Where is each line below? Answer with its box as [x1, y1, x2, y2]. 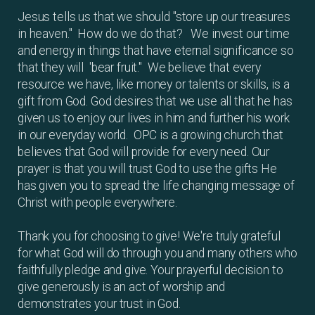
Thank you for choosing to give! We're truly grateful [18, 229, 281, 243]
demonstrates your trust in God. [18, 297, 181, 311]
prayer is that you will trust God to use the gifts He [18, 162, 277, 176]
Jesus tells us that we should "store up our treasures [18, 10, 290, 24]
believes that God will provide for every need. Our [18, 145, 270, 159]
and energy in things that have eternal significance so [18, 44, 294, 58]
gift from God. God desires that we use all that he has [18, 94, 292, 108]
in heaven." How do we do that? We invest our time [18, 27, 290, 41]
